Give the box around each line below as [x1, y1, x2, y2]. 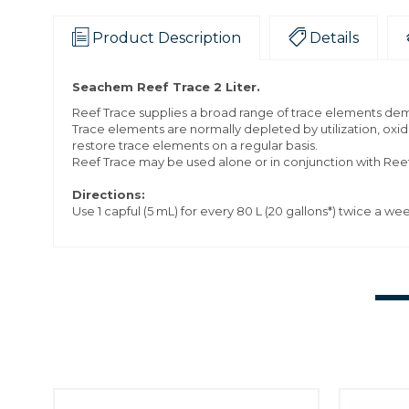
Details [309, 29, 359, 47]
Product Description [92, 29, 241, 47]
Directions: [72, 187, 145, 202]
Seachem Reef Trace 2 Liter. [72, 79, 260, 94]
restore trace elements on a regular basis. [72, 138, 318, 152]
